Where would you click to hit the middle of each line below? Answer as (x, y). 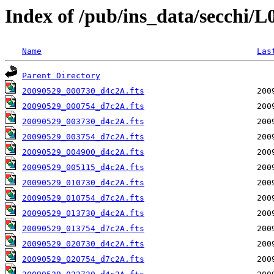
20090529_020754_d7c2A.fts (83, 259)
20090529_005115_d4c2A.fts (83, 168)
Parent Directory (61, 76)
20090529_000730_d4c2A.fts (83, 91)
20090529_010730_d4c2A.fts (83, 183)
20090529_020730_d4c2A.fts (83, 244)
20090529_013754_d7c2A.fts (83, 229)
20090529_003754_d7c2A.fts (83, 137)
